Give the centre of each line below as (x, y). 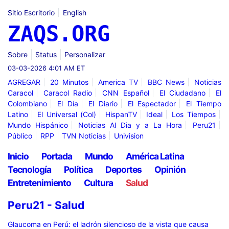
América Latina (155, 156)
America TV (118, 82)
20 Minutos (69, 82)
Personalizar (85, 54)
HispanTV (121, 114)
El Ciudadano (182, 93)
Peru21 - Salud (46, 205)
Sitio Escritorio (31, 13)
